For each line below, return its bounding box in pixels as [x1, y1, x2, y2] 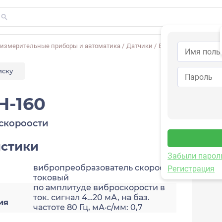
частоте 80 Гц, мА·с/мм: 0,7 [33, 203, 143, 212]
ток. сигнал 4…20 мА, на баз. [33, 193, 150, 202]
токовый [33, 173, 69, 182]
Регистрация [167, 164, 215, 174]
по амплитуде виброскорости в [33, 183, 165, 192]
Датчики [126, 42, 153, 50]
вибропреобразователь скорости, [33, 163, 175, 172]
